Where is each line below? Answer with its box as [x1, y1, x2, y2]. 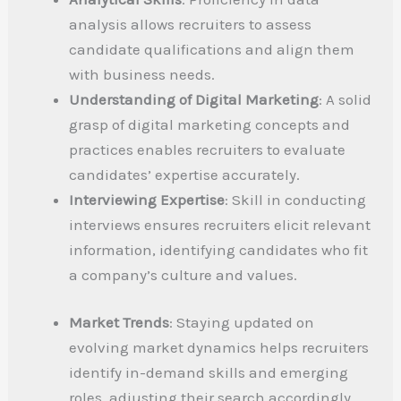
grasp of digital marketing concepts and [69, 115, 351, 133]
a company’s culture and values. [69, 265, 298, 284]
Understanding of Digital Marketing [69, 90, 320, 108]
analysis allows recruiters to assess [69, 14, 312, 33]
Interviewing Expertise [69, 190, 226, 209]
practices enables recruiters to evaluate [69, 140, 346, 158]
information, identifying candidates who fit [69, 240, 369, 259]
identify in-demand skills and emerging [69, 363, 349, 382]
